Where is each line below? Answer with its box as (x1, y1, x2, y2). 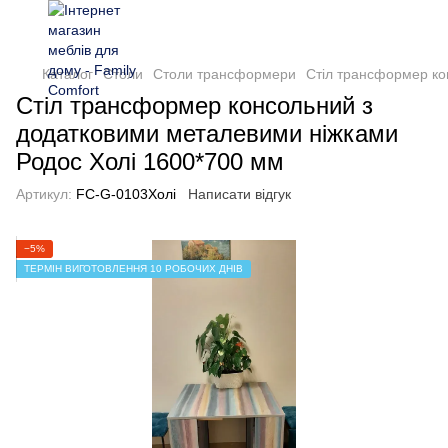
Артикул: (16, 186, 72, 202)
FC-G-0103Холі (72, 186, 176, 202)
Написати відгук (188, 186, 291, 202)
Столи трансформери (153, 66, 296, 82)
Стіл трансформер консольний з (16, 92, 373, 119)
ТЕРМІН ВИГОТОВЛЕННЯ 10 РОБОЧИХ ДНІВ (24, 263, 243, 274)
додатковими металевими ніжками (16, 120, 398, 147)
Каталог (42, 66, 93, 82)
